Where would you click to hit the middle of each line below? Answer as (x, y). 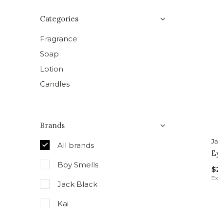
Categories (59, 19)
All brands (76, 145)
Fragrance (59, 39)
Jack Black (77, 184)
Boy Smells (78, 165)
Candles (55, 84)
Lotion (52, 69)
